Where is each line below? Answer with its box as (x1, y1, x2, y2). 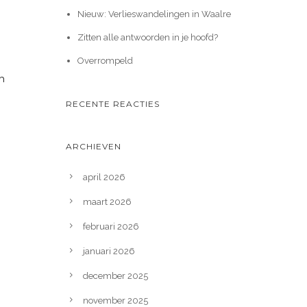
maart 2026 (83, 197, 132, 207)
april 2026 (83, 172, 125, 182)
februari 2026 (83, 221, 139, 232)
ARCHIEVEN (66, 141, 121, 151)
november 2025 (83, 295, 148, 306)
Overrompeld (77, 56, 133, 66)
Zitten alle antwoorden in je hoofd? (77, 32, 218, 42)
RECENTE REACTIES (66, 99, 160, 109)
